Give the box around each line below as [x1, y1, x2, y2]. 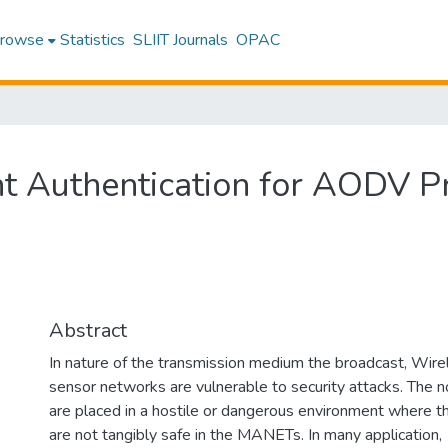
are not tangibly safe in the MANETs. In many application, [49, 424, 442, 446]
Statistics [60, 29, 126, 51]
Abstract [49, 317, 127, 344]
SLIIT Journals [133, 29, 229, 51]
